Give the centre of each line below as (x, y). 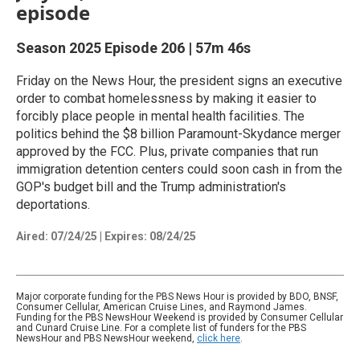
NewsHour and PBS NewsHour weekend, (106, 338)
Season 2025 (60, 47)
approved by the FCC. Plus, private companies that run (167, 151)
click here (219, 338)
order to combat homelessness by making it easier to (166, 98)
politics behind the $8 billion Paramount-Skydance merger (178, 133)
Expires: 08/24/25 (150, 236)
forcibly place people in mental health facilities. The (160, 116)
